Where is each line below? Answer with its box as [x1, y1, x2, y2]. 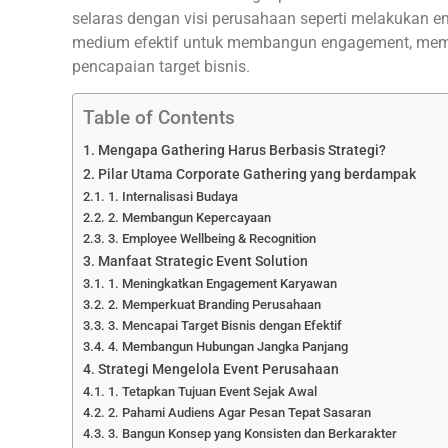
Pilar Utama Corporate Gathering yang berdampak [97, 166, 416, 184]
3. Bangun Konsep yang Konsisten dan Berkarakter [107, 426, 397, 442]
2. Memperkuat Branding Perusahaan [107, 297, 321, 313]
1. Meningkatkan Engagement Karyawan [107, 276, 337, 292]
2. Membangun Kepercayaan [107, 210, 274, 226]
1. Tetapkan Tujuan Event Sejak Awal [107, 384, 317, 400]
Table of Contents [83, 106, 235, 130]
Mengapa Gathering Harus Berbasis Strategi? [97, 142, 386, 160]
